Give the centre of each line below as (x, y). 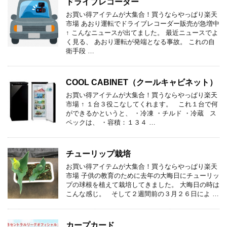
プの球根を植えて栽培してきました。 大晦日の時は (143, 184)
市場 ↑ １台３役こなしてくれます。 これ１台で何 (142, 104)
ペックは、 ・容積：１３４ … (111, 122)
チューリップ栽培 (98, 154)
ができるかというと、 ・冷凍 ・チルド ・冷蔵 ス (141, 113)
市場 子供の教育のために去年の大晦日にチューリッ (143, 175)
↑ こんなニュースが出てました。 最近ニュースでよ (142, 32)
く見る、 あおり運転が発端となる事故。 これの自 (140, 42)
